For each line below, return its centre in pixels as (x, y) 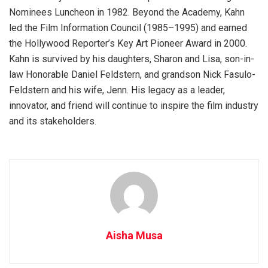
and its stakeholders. (53, 121)
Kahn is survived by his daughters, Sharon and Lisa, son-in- (132, 59)
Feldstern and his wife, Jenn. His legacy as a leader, (117, 90)
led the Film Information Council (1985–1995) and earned (128, 28)
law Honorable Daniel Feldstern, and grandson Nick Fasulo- (132, 75)
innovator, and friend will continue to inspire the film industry (134, 106)
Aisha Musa (134, 236)
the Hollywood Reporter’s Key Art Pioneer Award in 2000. (128, 44)
